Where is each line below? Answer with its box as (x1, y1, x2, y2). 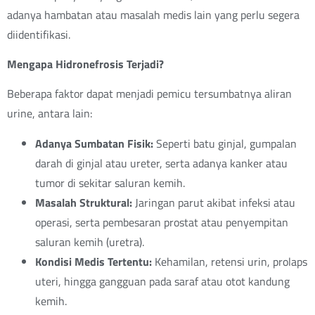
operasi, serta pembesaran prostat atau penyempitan (35, 213, 288, 231)
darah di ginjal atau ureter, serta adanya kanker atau (35, 154, 288, 172)
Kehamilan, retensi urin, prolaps (152, 252, 307, 270)
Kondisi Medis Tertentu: (35, 252, 152, 270)
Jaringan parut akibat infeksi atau (132, 193, 295, 211)
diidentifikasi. (7, 25, 70, 43)
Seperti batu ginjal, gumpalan (153, 134, 297, 152)
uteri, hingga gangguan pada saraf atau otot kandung (35, 272, 290, 290)
